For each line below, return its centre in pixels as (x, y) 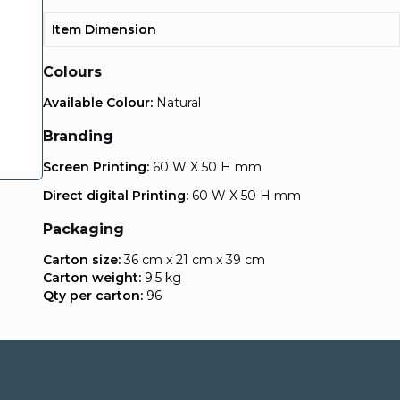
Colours (72, 72)
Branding (78, 136)
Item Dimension (104, 29)
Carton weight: (92, 278)
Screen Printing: (98, 167)
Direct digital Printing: (117, 196)
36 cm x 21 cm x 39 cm (193, 260)
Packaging (83, 229)
